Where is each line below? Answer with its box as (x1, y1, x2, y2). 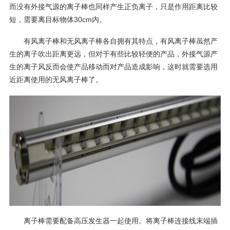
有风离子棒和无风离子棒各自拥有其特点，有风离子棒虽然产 (24, 37, 218, 46)
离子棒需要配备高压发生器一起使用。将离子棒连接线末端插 (24, 217, 218, 225)
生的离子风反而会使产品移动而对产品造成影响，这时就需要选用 (9, 63, 218, 71)
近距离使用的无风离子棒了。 (9, 75, 103, 84)
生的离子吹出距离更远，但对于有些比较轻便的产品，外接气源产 (9, 50, 218, 59)
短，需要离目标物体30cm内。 (9, 15, 106, 24)
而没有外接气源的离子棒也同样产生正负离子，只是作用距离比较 (9, 2, 218, 11)
